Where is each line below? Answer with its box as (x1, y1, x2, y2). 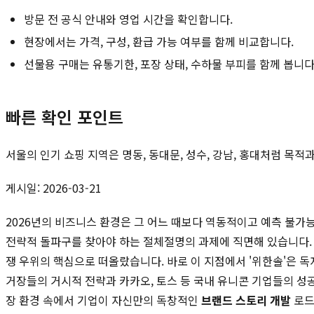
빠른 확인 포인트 (6, 104, 123, 129)
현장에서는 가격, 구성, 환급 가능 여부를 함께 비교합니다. (24, 32, 294, 50)
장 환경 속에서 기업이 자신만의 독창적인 (6, 291, 201, 308)
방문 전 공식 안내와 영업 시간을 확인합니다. (24, 10, 233, 27)
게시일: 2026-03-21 (6, 179, 102, 196)
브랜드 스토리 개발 (201, 291, 291, 308)
